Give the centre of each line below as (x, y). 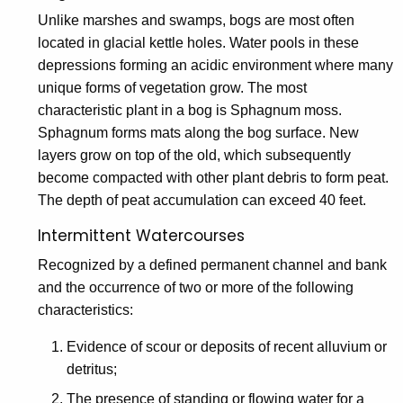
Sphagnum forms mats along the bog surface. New (198, 133)
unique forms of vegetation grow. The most (172, 88)
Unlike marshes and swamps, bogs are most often (196, 21)
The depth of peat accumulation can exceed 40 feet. (202, 201)
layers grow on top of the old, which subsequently (194, 156)
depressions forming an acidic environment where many (215, 66)
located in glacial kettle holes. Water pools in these (198, 43)
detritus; (92, 370)
